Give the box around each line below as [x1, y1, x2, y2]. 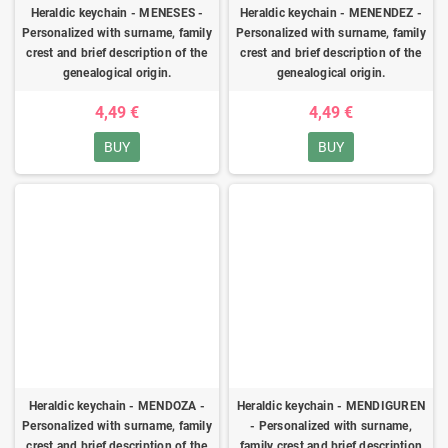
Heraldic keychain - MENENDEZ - [239, 6, 423, 20]
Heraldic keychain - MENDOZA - [29, 399, 205, 413]
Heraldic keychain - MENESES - [30, 6, 204, 20]
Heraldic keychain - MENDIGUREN [236, 399, 426, 413]
